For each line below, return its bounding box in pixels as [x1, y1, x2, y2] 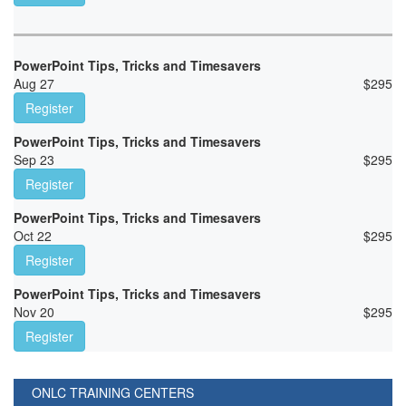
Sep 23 [14, 150, 54, 169]
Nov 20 [14, 303, 54, 322]
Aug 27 [14, 74, 54, 93]
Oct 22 [14, 227, 52, 246]
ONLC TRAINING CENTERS [32, 383, 194, 402]
